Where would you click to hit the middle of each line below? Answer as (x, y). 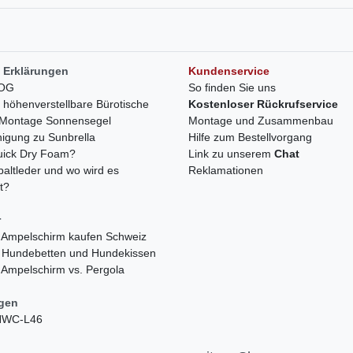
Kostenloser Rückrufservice (263, 104)
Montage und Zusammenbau (261, 120)
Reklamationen (226, 170)
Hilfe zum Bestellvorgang (250, 137)
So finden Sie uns (232, 87)
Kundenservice (229, 71)
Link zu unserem (231, 153)
